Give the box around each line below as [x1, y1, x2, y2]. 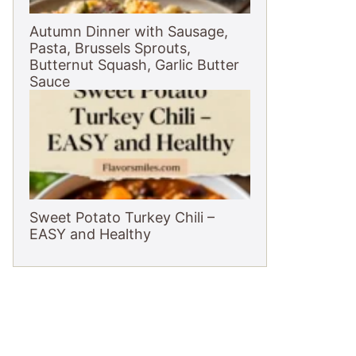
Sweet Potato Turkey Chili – [29, 209, 215, 226]
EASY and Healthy [29, 226, 151, 242]
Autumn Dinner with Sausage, [29, 23, 228, 40]
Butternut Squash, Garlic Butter [29, 56, 239, 73]
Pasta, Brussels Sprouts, [29, 40, 191, 56]
